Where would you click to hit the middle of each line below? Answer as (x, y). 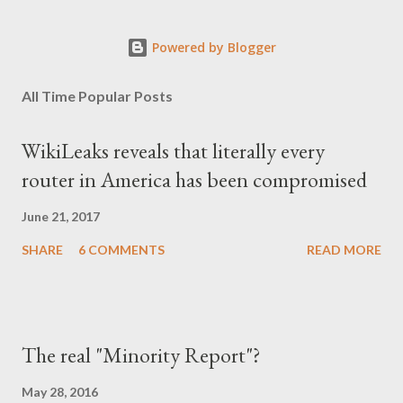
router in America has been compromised (194, 179)
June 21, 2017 (61, 216)
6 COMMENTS (121, 250)
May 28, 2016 (60, 392)
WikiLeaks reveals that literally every (173, 151)
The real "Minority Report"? (141, 355)
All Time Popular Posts (97, 96)
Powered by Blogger (212, 47)
